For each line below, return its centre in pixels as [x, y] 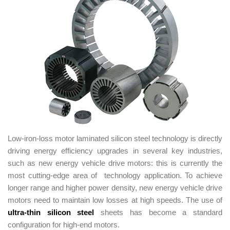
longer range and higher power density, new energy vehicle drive [115, 188]
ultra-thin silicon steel [51, 213]
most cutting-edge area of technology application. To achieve [115, 176]
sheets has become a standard [158, 213]
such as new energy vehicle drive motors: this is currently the [115, 164]
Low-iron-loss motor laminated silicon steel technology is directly [115, 139]
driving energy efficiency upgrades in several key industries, [115, 151]
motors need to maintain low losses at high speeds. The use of [115, 200]
